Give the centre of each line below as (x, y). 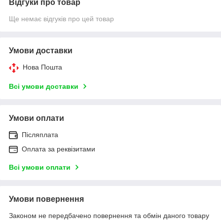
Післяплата (40, 134)
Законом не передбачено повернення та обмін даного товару (109, 215)
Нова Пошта (42, 67)
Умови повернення (46, 199)
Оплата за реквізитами (58, 149)
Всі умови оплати (40, 167)
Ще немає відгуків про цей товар (61, 18)
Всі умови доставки (44, 86)
